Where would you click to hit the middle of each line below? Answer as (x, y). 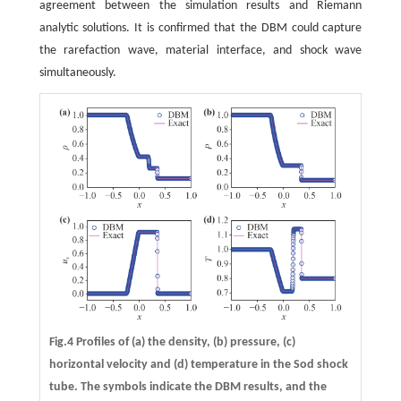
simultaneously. (77, 73)
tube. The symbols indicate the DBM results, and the (188, 387)
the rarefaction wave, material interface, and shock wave (200, 50)
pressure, (255, 342)
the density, (179, 342)
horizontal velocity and (111, 364)
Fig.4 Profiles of (90, 342)
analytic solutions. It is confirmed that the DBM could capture (200, 28)
